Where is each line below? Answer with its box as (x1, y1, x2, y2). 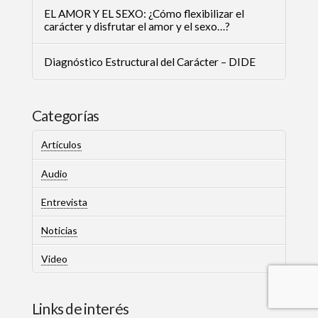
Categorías (31, 106, 99, 124)
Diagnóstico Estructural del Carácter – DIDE (43, 55, 256, 69)
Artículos (40, 138, 82, 151)
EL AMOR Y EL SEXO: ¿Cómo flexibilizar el (43, 6, 244, 20)
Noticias (40, 224, 77, 236)
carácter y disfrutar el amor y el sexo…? (43, 19, 230, 33)
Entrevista (40, 195, 87, 208)
